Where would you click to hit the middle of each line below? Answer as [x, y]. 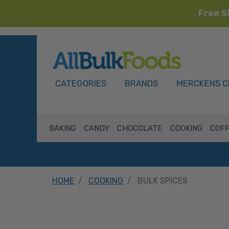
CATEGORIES [81, 83]
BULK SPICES [163, 181]
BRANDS [141, 83]
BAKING [62, 128]
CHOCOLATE [140, 128]
